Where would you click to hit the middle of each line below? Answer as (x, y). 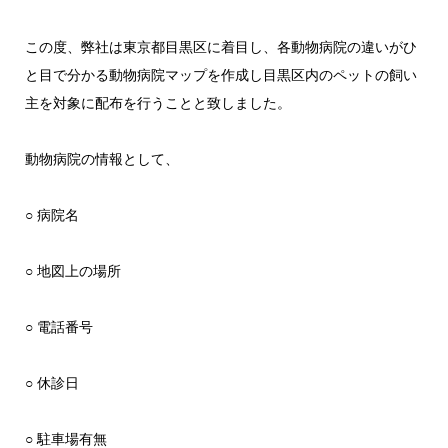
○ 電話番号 (58, 327)
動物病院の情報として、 (101, 159)
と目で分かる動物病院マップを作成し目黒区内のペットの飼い (220, 75)
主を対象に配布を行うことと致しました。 (157, 103)
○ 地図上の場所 (72, 271)
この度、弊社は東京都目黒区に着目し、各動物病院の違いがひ (220, 47)
